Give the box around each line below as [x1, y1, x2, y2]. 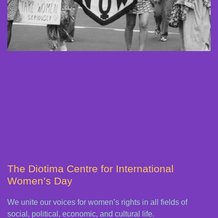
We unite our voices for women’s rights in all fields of [7, 198, 187, 207]
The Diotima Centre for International [7, 163, 174, 175]
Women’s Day [7, 175, 73, 187]
